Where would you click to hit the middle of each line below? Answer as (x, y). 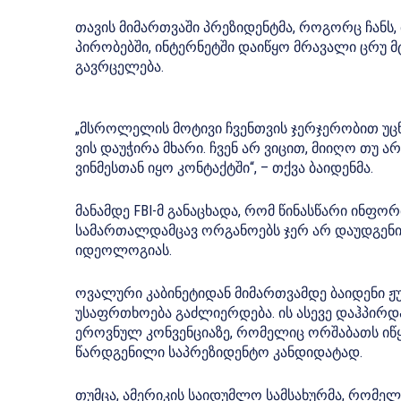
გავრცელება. (119, 67)
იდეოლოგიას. (124, 251)
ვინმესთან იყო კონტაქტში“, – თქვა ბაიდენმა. (224, 168)
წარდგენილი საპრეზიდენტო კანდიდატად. (219, 353)
